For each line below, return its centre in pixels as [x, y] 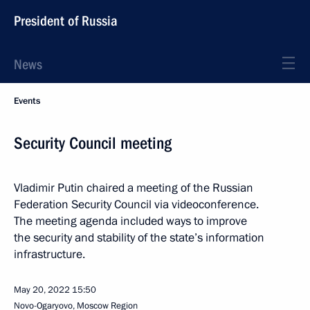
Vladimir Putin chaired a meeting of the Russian [134, 188]
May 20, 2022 [42, 290]
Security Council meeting [93, 143]
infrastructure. [49, 254]
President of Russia [66, 21]
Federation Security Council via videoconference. [136, 204]
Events [27, 101]
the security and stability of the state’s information [139, 238]
